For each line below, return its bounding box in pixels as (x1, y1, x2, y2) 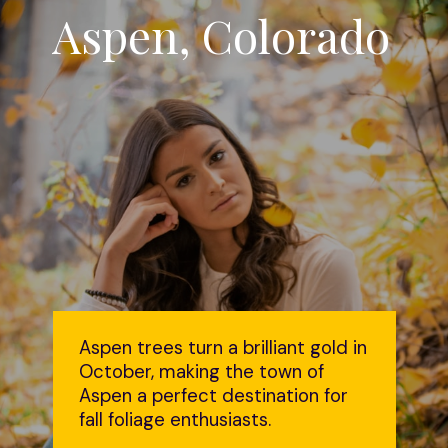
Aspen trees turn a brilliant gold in (79, 335, 368, 360)
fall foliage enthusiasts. (79, 407, 272, 432)
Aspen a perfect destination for (79, 383, 349, 408)
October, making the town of (79, 359, 325, 384)
